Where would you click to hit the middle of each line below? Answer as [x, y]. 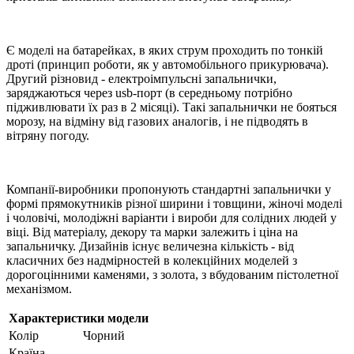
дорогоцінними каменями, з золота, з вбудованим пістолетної [172, 275]
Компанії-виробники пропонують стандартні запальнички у [169, 190]
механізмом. [39, 289]
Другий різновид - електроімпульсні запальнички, [141, 79]
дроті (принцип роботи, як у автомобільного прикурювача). [168, 65]
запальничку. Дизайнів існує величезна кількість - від [150, 247]
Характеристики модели [79, 318]
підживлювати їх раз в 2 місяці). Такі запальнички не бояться [171, 107]
